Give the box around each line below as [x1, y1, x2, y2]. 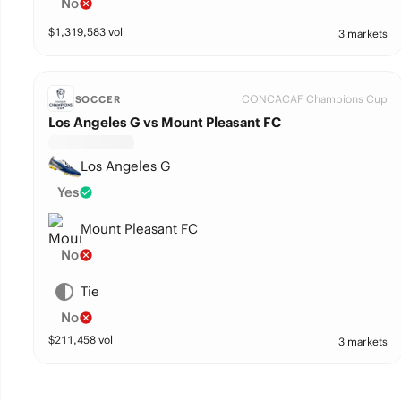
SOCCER [74, 93, 121, 106]
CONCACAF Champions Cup [241, 92, 388, 106]
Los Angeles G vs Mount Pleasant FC [47, 114, 281, 131]
